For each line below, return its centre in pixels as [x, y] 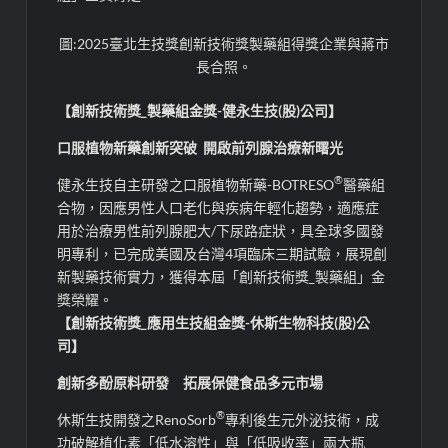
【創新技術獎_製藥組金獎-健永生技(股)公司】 [200, 110]
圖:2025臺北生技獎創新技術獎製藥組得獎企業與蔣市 [223, 43]
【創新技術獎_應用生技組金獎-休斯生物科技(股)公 [214, 322]
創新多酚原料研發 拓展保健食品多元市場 [190, 382]
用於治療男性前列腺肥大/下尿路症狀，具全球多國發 [221, 230]
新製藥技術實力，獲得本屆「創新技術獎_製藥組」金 [221, 276]
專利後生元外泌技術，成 [302, 419]
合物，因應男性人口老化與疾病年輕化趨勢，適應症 [218, 207]
